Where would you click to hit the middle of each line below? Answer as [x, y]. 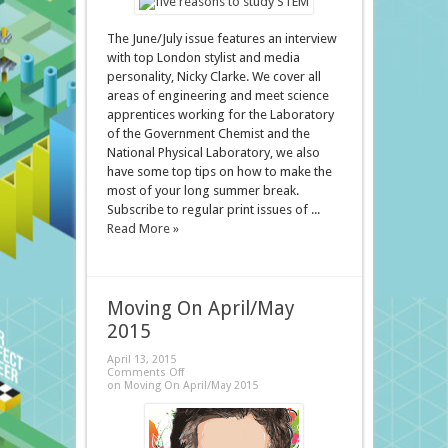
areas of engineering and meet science [217, 96]
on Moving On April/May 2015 [182, 386]
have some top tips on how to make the [219, 172]
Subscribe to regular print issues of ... [213, 210]
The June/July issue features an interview [221, 39]
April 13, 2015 [141, 360]
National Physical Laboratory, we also [213, 153]
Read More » [142, 229]
